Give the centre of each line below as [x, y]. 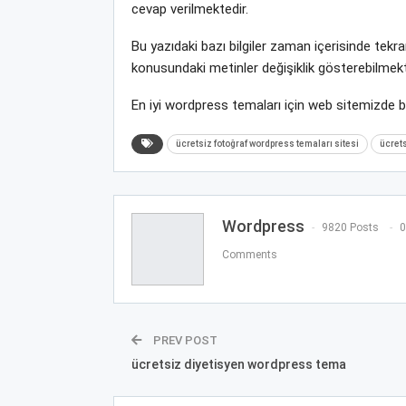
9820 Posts [350, 228]
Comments [249, 255]
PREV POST [184, 341]
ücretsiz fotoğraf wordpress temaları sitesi [267, 144]
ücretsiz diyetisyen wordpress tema [238, 365]
